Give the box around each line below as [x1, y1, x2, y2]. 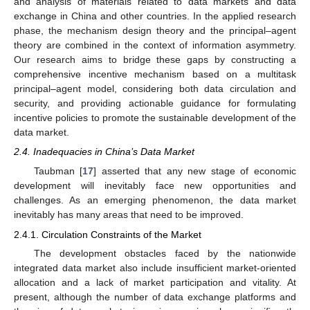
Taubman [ [33, 165, 83, 177]
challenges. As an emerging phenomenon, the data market [14, 194, 296, 206]
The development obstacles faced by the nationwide [33, 247, 296, 259]
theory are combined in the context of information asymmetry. [14, 39, 296, 51]
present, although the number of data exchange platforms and [14, 291, 296, 302]
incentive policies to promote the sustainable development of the [14, 112, 296, 124]
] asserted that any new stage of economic [93, 165, 297, 177]
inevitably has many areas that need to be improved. [14, 209, 244, 221]
